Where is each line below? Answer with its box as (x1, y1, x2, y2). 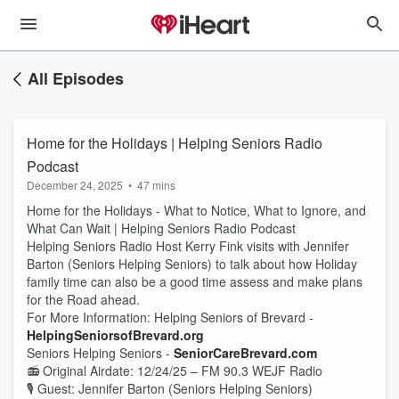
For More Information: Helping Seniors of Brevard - (27, 308, 313, 326)
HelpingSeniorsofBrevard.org (27, 326, 204, 344)
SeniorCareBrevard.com (174, 344, 317, 362)
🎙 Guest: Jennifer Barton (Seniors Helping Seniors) (27, 379, 313, 397)
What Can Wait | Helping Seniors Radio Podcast (27, 219, 296, 237)
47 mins (137, 177, 175, 192)
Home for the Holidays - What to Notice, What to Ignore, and (27, 201, 366, 219)
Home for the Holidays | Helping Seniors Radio (27, 133, 322, 153)
